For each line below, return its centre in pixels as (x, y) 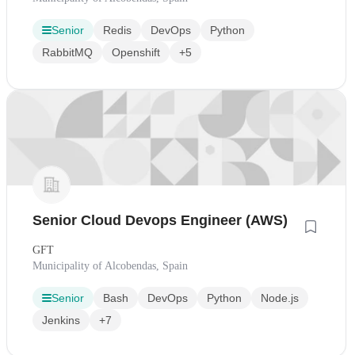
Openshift (136, 52)
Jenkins (61, 321)
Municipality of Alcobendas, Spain (110, 266)
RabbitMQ (67, 52)
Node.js (280, 298)
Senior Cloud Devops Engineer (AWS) (160, 221)
